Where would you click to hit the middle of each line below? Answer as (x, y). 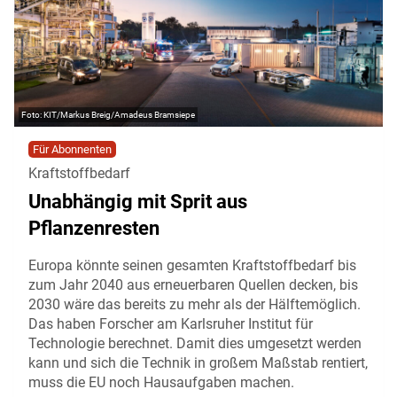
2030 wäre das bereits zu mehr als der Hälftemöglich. (195, 304)
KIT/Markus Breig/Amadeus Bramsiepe (119, 114)
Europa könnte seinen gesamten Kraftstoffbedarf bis (192, 265)
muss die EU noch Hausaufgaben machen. (161, 382)
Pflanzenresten (94, 228)
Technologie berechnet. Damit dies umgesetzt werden (195, 343)
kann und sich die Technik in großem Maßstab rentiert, (198, 362)
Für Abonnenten (72, 149)
